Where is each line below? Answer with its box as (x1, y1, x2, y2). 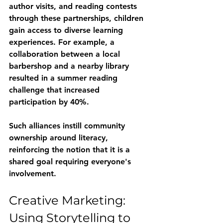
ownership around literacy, (9, 133, 111, 142)
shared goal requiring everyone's (9, 157, 133, 166)
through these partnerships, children (9, 13, 146, 23)
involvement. (9, 169, 56, 178)
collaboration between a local (9, 49, 122, 59)
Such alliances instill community (9, 121, 127, 130)
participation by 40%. (9, 97, 89, 107)
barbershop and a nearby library (9, 61, 131, 71)
